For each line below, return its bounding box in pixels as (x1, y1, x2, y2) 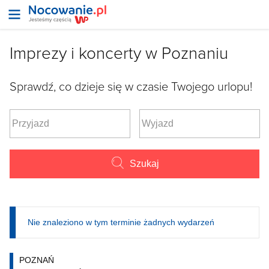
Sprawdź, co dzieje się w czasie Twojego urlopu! (10, 77, 252, 94)
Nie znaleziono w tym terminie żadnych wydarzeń (28, 217, 214, 227)
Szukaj (129, 159, 159, 169)
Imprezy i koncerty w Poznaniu (10, 41, 228, 64)
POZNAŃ (19, 255, 54, 265)
